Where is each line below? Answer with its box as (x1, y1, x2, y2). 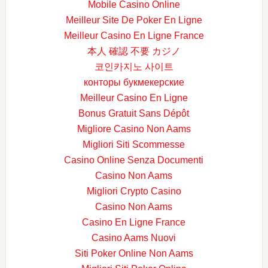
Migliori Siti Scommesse (83, 139, 185, 150)
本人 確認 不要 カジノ (87, 45, 181, 56)
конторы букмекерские (83, 77, 184, 87)
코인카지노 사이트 (94, 61, 173, 72)
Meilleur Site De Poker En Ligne (65, 14, 202, 25)
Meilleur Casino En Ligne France (63, 30, 204, 41)
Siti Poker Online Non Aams (74, 248, 193, 258)
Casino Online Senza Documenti (64, 154, 204, 165)
